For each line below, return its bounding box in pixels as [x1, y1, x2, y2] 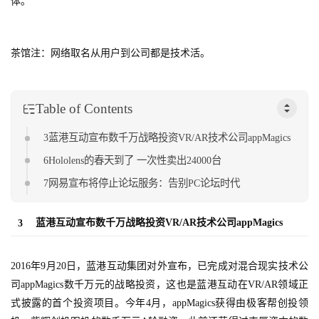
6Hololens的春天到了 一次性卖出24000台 [43, 155, 222, 167]
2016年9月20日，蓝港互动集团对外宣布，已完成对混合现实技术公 [11, 261, 308, 272]
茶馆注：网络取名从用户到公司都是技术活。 [11, 48, 210, 59]
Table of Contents [36, 100, 132, 116]
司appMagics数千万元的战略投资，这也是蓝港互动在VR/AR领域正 [11, 279, 308, 291]
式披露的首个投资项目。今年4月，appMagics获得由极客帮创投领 [11, 298, 308, 309]
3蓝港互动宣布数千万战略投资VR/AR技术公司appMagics [43, 132, 291, 144]
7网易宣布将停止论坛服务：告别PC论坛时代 [43, 177, 241, 189]
